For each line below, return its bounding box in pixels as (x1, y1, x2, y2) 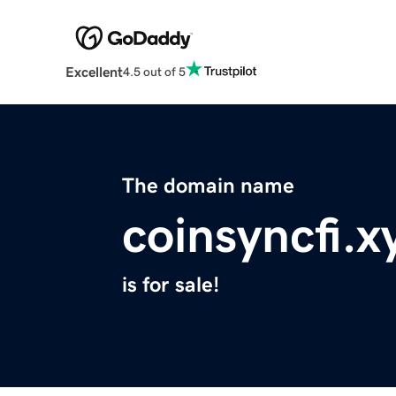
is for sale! (122, 274, 219, 296)
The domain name (122, 175, 294, 197)
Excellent (65, 65, 123, 80)
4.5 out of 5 (122, 65, 186, 78)
